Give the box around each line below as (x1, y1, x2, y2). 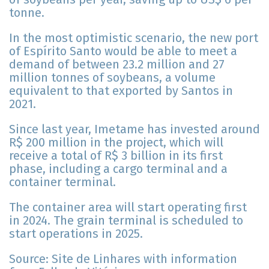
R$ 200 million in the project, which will (9, 135, 223, 150)
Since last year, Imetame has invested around (9, 122, 260, 137)
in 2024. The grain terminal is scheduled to (9, 213, 243, 228)
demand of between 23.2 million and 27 (9, 57, 225, 72)
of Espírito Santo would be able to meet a (9, 44, 237, 59)
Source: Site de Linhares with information (9, 252, 237, 267)
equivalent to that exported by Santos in (9, 83, 233, 98)
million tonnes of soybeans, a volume (9, 70, 216, 85)
